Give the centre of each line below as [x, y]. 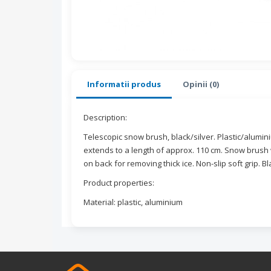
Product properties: [119, 183]
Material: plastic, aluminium [133, 202]
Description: [105, 118]
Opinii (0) [201, 84]
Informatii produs [124, 84]
